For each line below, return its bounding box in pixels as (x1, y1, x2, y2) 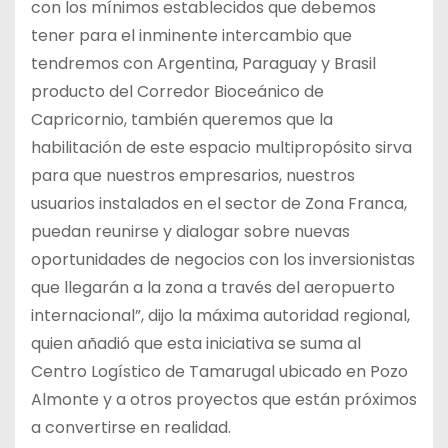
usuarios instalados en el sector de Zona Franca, (31, 192, 407, 216)
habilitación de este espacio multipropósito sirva (31, 136, 412, 160)
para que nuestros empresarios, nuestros (31, 164, 355, 188)
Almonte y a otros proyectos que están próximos (31, 388, 417, 412)
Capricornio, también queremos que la (31, 108, 333, 132)
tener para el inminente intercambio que (31, 24, 352, 48)
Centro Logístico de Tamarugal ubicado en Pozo (31, 360, 408, 384)
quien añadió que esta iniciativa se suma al (31, 332, 361, 356)
